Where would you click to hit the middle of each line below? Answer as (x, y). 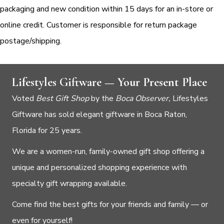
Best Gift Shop (63, 98)
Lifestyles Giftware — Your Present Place (109, 82)
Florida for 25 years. (47, 130)
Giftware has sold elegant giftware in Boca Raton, (99, 114)
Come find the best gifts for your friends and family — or (110, 204)
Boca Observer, (144, 98)
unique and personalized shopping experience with (99, 167)
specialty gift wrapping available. (69, 183)
